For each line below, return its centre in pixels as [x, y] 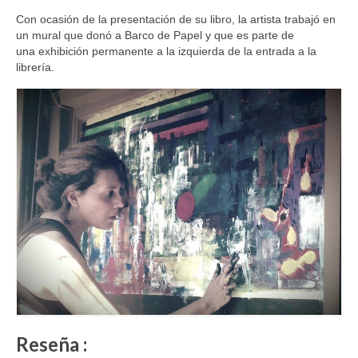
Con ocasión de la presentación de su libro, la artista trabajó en [176, 19]
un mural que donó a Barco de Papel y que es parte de [155, 35]
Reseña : [52, 344]
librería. [35, 67]
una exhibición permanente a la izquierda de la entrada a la [166, 51]
